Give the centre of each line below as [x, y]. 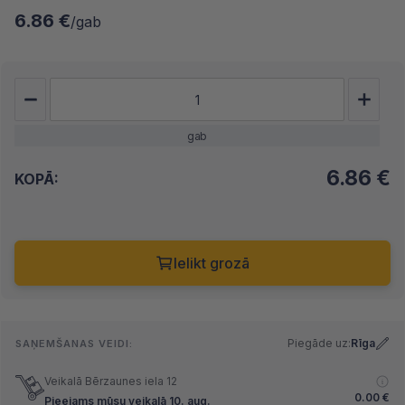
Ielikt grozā [212, 263]
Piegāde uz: [319, 343]
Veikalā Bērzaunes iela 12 [111, 381]
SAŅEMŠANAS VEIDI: [74, 344]
